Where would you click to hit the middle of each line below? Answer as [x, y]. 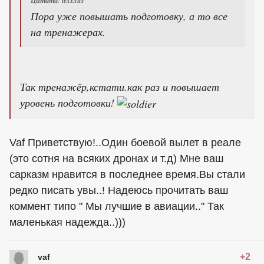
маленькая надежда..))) [67, 222]
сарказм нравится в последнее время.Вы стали [127, 175]
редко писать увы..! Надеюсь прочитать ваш [119, 191]
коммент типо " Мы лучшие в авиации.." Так [117, 207]
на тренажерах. [68, 32]
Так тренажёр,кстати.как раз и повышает [120, 86]
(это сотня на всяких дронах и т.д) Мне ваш [116, 159]
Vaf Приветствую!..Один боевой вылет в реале [125, 143]
